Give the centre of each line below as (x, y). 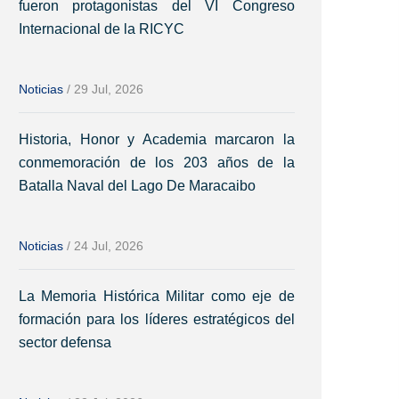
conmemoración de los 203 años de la (157, 163)
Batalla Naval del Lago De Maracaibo (137, 186)
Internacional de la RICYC (102, 29)
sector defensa (65, 343)
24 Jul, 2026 (109, 246)
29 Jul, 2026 (109, 90)
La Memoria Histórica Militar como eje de (157, 297)
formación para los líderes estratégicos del (157, 320)
